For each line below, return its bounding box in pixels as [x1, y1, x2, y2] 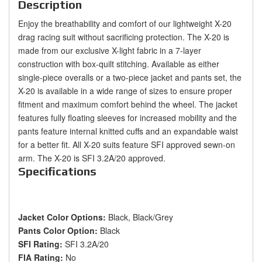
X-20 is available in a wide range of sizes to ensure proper [18, 85, 232, 97]
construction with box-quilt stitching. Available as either [18, 58, 219, 70]
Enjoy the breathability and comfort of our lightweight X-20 [18, 18, 232, 30]
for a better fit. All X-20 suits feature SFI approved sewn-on [18, 139, 235, 151]
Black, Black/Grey [108, 211, 173, 223]
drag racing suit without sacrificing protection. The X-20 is [18, 31, 229, 43]
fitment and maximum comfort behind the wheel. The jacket [18, 98, 237, 111]
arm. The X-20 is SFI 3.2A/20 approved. [18, 152, 166, 164]
